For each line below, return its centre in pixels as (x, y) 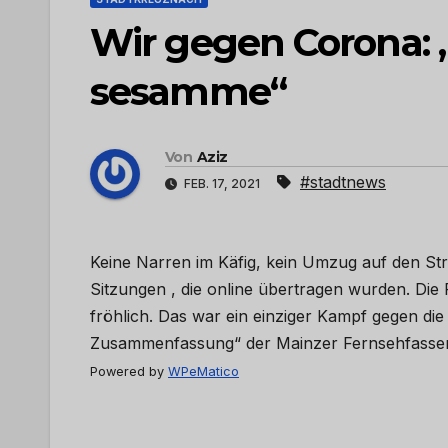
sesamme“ (188, 91)
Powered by (129, 372)
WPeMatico (203, 372)
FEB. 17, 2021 (222, 184)
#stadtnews (343, 182)
